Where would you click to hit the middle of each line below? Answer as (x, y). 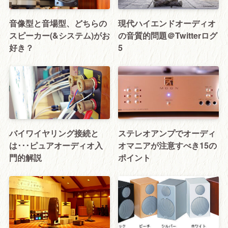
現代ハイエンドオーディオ (167, 23)
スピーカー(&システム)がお (59, 35)
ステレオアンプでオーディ (167, 133)
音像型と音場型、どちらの (58, 23)
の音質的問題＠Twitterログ (168, 35)
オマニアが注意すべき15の (168, 145)
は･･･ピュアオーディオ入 (56, 145)
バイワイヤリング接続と (54, 133)
